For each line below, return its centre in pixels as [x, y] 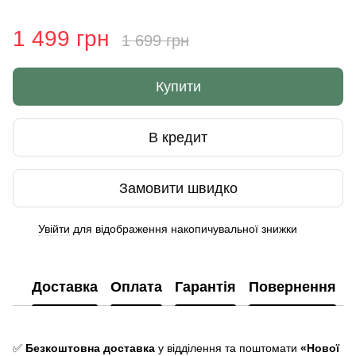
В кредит [178, 137]
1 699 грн [155, 41]
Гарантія [205, 286]
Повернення [292, 286]
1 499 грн [61, 39]
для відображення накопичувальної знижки [184, 229]
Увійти [54, 229]
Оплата [136, 286]
